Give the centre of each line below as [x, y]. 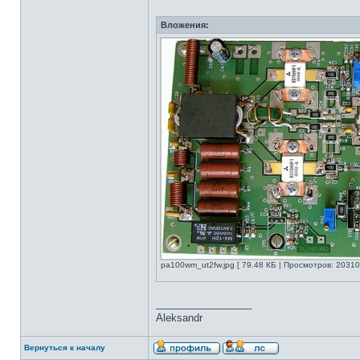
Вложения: [185, 25]
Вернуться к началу [65, 348]
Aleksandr [179, 318]
